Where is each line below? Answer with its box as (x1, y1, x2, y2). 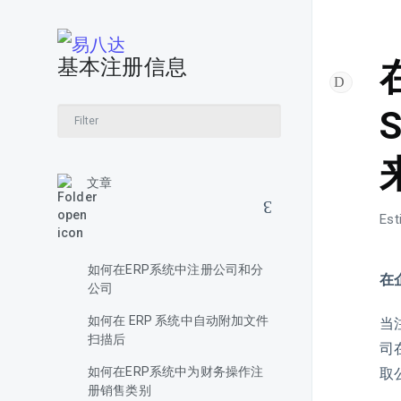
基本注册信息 (57, 55, 187, 80)
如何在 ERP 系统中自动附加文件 (88, 313, 269, 328)
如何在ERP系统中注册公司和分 (88, 262, 264, 277)
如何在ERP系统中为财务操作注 (88, 364, 264, 379)
